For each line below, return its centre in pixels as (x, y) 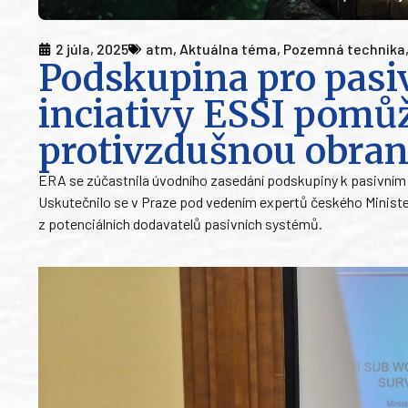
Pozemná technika (344, 49)
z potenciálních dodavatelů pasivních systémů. (180, 224)
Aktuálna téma (228, 49)
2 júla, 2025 (92, 49)
